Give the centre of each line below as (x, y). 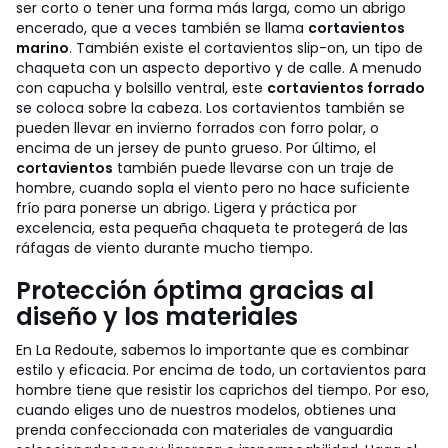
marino (42, 48)
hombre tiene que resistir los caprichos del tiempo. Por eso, (222, 390)
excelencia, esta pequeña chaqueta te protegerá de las (212, 228)
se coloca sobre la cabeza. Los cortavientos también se (210, 108)
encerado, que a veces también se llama (162, 28)
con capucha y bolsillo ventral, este (141, 88)
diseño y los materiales (157, 316)
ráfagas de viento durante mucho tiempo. (164, 248)
